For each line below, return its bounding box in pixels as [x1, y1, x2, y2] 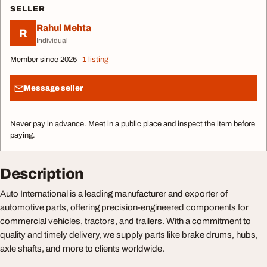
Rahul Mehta [36, 23, 91, 33]
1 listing [82, 55, 108, 64]
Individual [36, 36, 68, 45]
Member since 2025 [10, 55, 77, 64]
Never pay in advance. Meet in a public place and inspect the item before [10, 120, 255, 128]
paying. [10, 131, 35, 139]
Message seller [24, 83, 83, 92]
